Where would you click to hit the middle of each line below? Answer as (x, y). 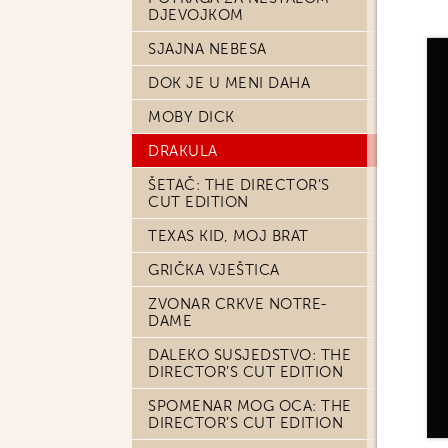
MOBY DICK (191, 117)
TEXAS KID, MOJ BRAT (228, 236)
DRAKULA (183, 151)
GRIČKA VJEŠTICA (214, 270)
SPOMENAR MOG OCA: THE (250, 406)
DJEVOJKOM (196, 15)
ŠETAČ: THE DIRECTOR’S (239, 185)
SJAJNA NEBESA (207, 49)
